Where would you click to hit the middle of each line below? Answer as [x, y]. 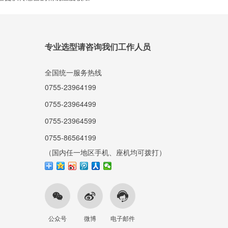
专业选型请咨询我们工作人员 [98, 47]
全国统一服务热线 [73, 72]
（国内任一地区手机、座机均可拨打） [105, 152]
